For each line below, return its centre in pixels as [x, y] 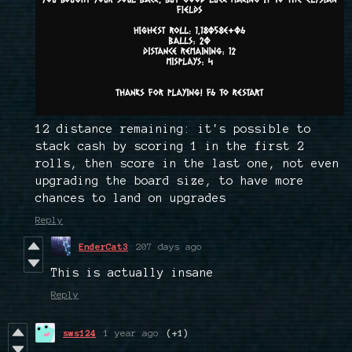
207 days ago [169, 247]
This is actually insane [132, 273]
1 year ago [131, 333]
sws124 [79, 333]
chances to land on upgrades [131, 198]
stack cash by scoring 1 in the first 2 [170, 147]
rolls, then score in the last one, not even [187, 164]
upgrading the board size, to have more [170, 181]
